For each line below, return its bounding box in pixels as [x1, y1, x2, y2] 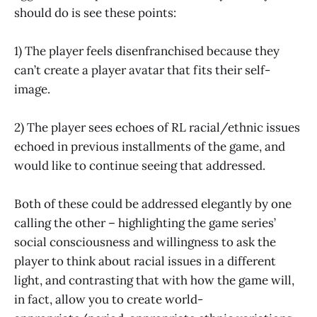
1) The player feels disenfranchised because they [14, 42, 279, 59]
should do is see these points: [14, 4, 176, 21]
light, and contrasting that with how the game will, [14, 272, 294, 289]
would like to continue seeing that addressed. [14, 157, 265, 173]
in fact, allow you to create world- [14, 292, 203, 308]
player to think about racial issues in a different [14, 253, 276, 270]
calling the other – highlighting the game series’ [14, 215, 276, 231]
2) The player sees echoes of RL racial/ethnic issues [14, 119, 300, 135]
